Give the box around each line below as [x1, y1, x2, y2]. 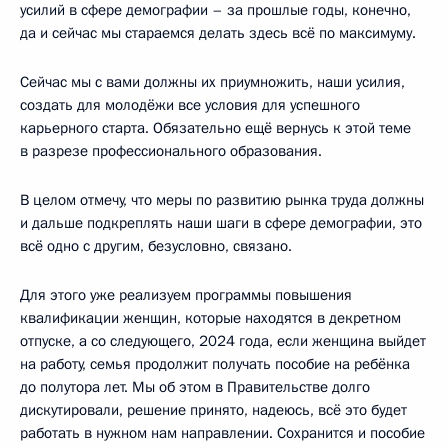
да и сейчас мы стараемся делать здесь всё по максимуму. [20, 22, 416, 43]
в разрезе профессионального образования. [20, 140, 322, 161]
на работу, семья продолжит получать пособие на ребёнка [20, 353, 410, 374]
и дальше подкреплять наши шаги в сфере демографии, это [20, 212, 422, 233]
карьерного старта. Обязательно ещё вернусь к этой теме [20, 117, 411, 138]
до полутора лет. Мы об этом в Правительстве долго [20, 376, 370, 397]
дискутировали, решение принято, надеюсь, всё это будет [20, 399, 407, 420]
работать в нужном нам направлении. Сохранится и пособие [20, 422, 425, 443]
